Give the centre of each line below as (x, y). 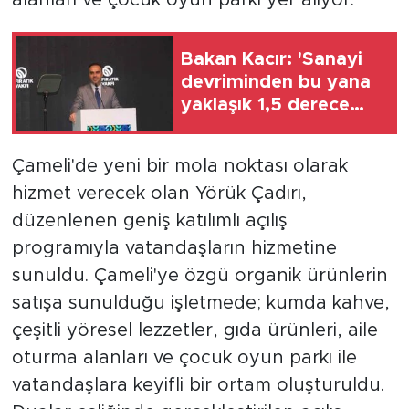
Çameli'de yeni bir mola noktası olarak (179, 166)
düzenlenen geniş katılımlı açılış (149, 220)
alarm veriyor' (242, 151)
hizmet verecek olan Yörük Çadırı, (159, 193)
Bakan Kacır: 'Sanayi (272, 60)
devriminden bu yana (276, 83)
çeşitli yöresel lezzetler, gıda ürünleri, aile (194, 330)
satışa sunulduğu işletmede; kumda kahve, (200, 303)
